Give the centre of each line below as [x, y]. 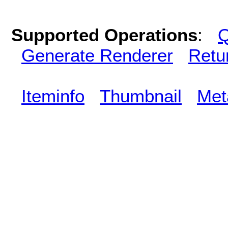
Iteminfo [53, 96]
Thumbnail [141, 96]
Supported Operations [104, 35]
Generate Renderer [97, 55]
